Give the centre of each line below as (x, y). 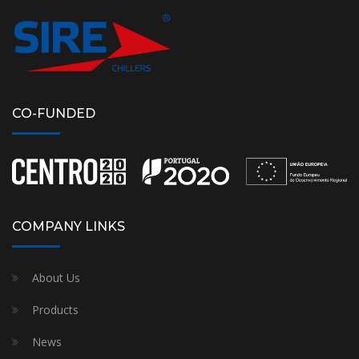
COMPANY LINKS (69, 226)
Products (55, 309)
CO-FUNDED (54, 114)
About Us (56, 277)
